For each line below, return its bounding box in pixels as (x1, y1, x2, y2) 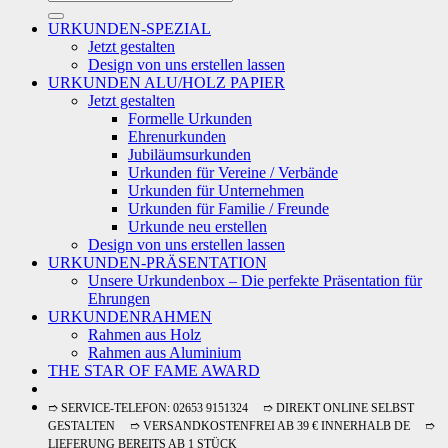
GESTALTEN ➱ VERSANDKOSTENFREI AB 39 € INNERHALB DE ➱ (48, 419, 435, 434)
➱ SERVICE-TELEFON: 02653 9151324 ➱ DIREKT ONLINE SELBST (48, 401, 414, 416)
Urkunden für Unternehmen (128, 182, 304, 200)
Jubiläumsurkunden (128, 146, 251, 164)
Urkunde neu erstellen (128, 218, 267, 236)
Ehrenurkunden (128, 128, 226, 146)
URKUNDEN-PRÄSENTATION (48, 254, 267, 272)
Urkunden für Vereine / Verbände (128, 164, 338, 182)
